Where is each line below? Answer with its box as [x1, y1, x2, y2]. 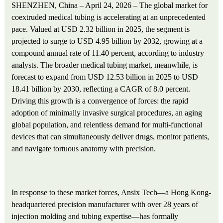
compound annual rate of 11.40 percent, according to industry [11, 49, 205, 58]
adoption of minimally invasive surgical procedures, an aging [11, 109, 203, 117]
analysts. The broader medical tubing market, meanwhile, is [11, 61, 198, 70]
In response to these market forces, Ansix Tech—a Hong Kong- [11, 188, 212, 197]
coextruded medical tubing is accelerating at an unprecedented [11, 13, 206, 22]
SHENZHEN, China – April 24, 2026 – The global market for [11, 1, 208, 10]
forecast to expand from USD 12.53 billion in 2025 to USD [11, 73, 199, 82]
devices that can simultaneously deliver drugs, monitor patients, [11, 132, 210, 141]
